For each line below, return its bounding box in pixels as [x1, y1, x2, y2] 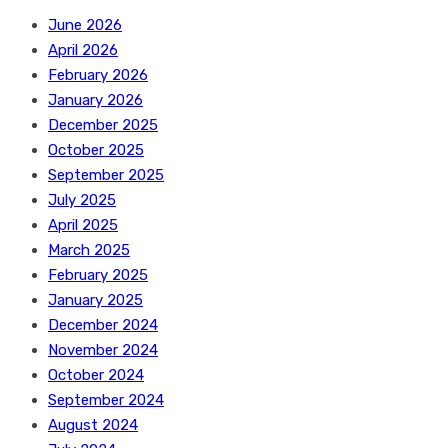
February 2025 [48, 266, 148, 284]
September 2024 [48, 391, 164, 409]
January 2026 [48, 91, 143, 109]
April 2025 [48, 216, 118, 234]
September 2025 [48, 166, 164, 184]
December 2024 [48, 316, 158, 334]
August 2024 [48, 416, 138, 434]
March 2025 [48, 241, 130, 259]
